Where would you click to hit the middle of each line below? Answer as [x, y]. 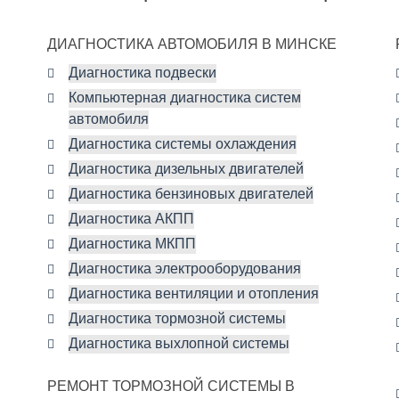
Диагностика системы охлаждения [183, 144]
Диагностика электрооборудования [185, 269]
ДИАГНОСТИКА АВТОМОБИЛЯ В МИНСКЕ [192, 45]
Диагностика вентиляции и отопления [194, 294]
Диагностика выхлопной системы [179, 344]
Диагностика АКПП [131, 219]
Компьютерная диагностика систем [185, 98]
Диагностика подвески [142, 73]
